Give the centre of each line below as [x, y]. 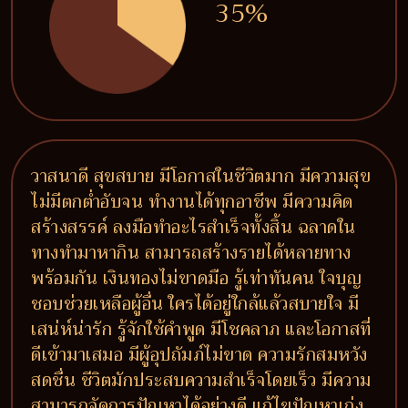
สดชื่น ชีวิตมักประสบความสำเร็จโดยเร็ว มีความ [201, 380]
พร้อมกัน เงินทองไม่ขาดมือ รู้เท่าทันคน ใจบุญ [196, 278]
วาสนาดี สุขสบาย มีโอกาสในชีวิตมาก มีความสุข [201, 176]
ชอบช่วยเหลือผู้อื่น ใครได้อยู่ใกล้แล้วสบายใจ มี [195, 304]
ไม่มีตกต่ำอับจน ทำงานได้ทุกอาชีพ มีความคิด [192, 202]
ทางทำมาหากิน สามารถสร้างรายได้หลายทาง [191, 253]
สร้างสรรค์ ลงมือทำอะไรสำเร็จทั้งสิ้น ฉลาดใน [194, 227]
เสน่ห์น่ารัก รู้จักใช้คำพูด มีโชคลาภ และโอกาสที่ [201, 329]
